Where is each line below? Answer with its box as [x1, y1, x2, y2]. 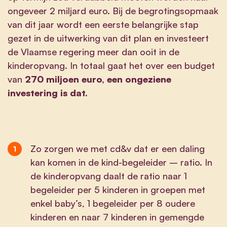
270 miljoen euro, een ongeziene [25, 73, 171, 85]
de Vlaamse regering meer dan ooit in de [8, 46, 179, 57]
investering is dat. [8, 87, 88, 98]
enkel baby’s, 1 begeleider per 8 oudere [30, 197, 195, 209]
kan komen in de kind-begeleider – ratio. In [30, 156, 212, 168]
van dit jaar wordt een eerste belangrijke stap [8, 18, 199, 30]
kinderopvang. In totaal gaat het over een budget [8, 59, 215, 71]
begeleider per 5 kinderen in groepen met [30, 183, 205, 195]
